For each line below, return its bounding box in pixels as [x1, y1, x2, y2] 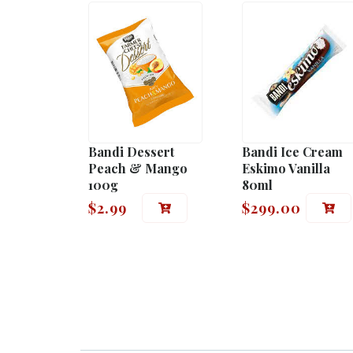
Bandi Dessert [88, 143, 174, 160]
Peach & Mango [88, 159, 188, 176]
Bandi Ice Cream [242, 143, 343, 160]
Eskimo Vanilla [242, 159, 330, 176]
